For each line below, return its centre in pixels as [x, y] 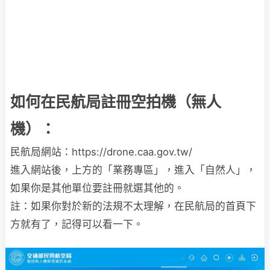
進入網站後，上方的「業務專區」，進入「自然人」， [133, 170]
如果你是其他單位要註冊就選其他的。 [97, 188]
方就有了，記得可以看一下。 [77, 224]
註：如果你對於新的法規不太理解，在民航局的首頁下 [133, 206]
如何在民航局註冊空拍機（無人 [116, 102]
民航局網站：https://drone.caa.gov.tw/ [101, 152]
